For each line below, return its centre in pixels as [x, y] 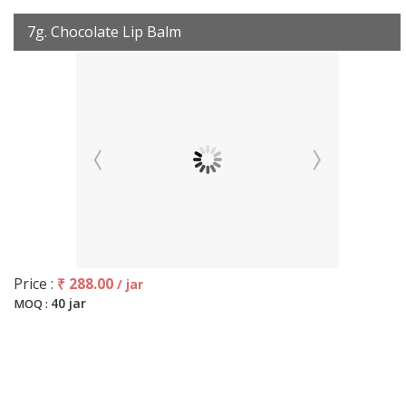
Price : [35, 284]
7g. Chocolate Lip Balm [104, 32]
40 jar [68, 303]
